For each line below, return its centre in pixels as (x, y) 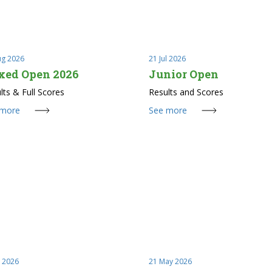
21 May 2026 (170, 261)
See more (168, 110)
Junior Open (183, 74)
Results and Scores (186, 92)
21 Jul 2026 (167, 58)
